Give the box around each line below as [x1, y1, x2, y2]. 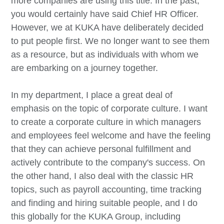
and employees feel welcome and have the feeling [11, 130, 211, 140]
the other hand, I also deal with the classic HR [11, 170, 194, 181]
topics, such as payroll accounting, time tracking [11, 184, 202, 194]
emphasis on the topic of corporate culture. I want [11, 103, 208, 113]
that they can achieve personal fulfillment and [11, 143, 191, 154]
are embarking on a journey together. [11, 62, 158, 73]
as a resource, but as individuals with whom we [11, 49, 199, 59]
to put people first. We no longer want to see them [11, 35, 210, 46]
